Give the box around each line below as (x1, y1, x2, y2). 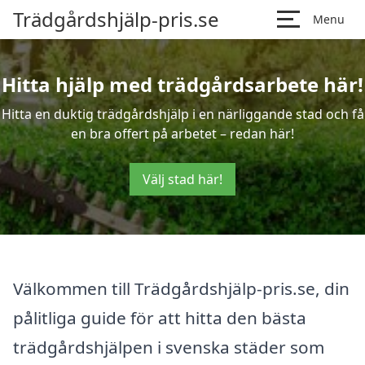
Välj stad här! (143, 170, 222, 188)
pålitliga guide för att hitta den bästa (13, 306, 306, 329)
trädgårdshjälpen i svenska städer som (13, 336, 324, 358)
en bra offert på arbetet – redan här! (71, 125, 294, 143)
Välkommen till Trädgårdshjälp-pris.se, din (13, 277, 350, 300)
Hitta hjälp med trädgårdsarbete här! (2, 71, 363, 98)
